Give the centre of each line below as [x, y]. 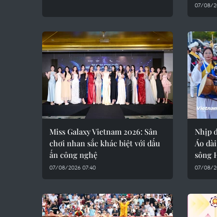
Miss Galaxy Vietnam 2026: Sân [103, 132]
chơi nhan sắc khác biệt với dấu [105, 143]
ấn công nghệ [73, 155]
